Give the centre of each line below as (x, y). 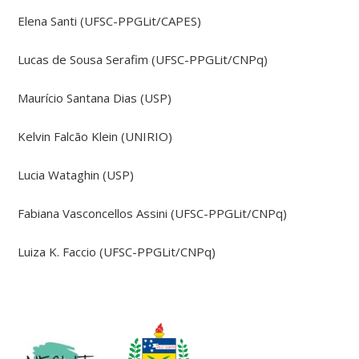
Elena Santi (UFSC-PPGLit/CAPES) (110, 20)
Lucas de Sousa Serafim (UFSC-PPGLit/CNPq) (143, 59)
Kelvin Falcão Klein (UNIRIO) (95, 136)
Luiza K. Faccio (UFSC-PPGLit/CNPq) (117, 251)
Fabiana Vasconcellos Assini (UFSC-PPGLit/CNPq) (153, 213)
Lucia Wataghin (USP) (76, 174)
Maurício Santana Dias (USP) (95, 97)
